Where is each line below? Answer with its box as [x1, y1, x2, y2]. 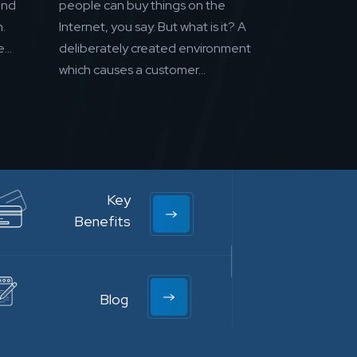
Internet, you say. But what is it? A [59, 18, 246, 36]
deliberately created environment [59, 40, 251, 57]
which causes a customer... [59, 61, 206, 79]
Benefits [73, 212, 131, 231]
